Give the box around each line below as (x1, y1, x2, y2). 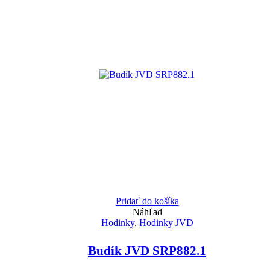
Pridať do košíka (115, 195, 179, 206)
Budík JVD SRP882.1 (88, 243, 206, 258)
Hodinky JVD (139, 217, 193, 228)
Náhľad (132, 206, 162, 217)
